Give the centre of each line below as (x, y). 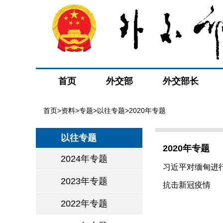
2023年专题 (84, 181)
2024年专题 (84, 159)
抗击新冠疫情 (187, 185)
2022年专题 (84, 204)
